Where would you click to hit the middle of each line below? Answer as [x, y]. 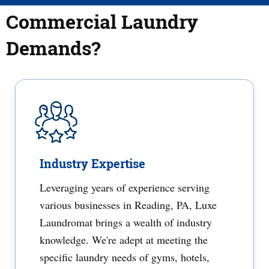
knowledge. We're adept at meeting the [124, 240]
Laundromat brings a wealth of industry [126, 222]
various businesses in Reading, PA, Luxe [128, 205]
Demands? [53, 48]
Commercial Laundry [102, 21]
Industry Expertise [92, 163]
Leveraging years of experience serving [125, 187]
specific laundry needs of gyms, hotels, [125, 257]
